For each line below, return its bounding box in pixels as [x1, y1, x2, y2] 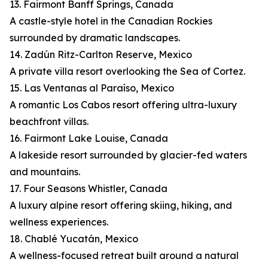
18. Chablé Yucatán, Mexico [10, 233, 138, 245]
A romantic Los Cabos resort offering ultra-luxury [10, 99, 237, 111]
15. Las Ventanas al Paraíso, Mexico [10, 82, 174, 95]
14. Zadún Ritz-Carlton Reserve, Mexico [10, 48, 192, 61]
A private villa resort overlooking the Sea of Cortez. [10, 65, 245, 78]
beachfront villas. [10, 115, 89, 128]
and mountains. [10, 166, 80, 178]
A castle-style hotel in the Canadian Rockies [10, 15, 212, 28]
